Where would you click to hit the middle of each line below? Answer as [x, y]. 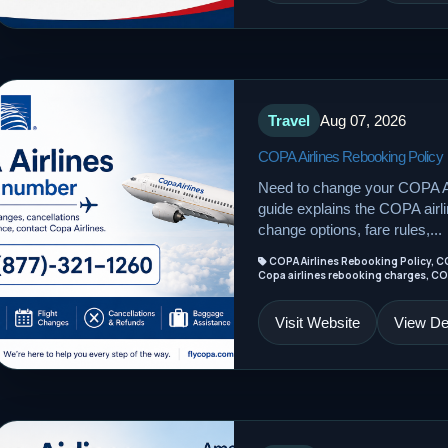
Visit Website [317, 322]
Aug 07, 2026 [363, 120]
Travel [289, 120]
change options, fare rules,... [350, 229]
